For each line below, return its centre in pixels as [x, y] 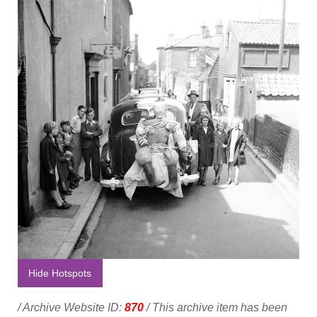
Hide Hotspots [60, 273]
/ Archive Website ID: [71, 308]
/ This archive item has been [215, 308]
